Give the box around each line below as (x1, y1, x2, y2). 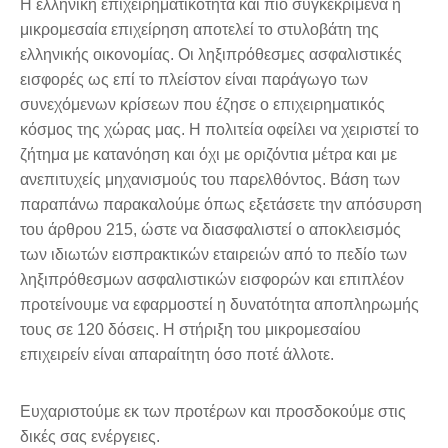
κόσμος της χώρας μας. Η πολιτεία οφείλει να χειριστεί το (20, 120, 419, 138)
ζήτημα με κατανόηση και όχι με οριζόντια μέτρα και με (20, 145, 397, 163)
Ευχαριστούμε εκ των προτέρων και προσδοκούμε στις (20, 402, 406, 420)
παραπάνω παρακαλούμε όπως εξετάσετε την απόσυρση (20, 195, 422, 213)
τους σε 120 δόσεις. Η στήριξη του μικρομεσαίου (20, 320, 361, 338)
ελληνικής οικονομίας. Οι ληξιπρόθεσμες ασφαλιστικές (20, 45, 402, 63)
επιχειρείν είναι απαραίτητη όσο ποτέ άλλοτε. (20, 345, 334, 363)
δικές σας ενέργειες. (20, 427, 160, 445)
